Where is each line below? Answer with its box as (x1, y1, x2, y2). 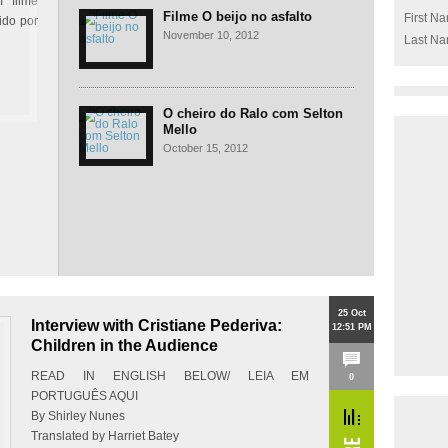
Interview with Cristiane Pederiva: (31, 317, 282, 334)
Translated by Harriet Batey (31, 429, 179, 443)
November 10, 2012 (163, 29, 259, 41)
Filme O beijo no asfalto (163, 9, 312, 24)
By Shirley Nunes (31, 409, 125, 423)
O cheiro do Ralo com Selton (163, 106, 343, 121)
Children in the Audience (31, 337, 218, 354)
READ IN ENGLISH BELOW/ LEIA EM (31, 369, 309, 383)
